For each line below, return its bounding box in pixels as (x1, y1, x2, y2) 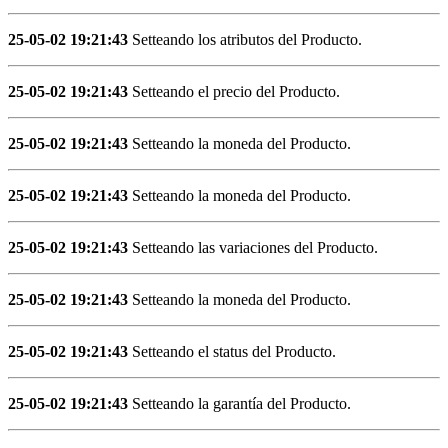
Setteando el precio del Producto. (128, 82, 340, 100)
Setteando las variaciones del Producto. (128, 238, 378, 256)
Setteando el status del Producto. (128, 342, 336, 360)
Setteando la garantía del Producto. (128, 394, 351, 412)
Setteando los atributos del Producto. (128, 30, 362, 48)
